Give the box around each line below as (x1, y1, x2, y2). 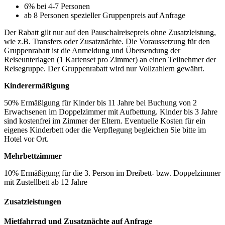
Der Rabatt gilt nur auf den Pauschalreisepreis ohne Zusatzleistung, (4, 28, 216, 37)
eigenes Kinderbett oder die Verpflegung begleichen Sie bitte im (4, 125, 206, 134)
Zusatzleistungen (4, 197, 61, 206)
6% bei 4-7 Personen (24, 2, 90, 11)
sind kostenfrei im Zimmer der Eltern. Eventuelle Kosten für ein (4, 116, 205, 125)
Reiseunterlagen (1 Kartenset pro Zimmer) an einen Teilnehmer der (4, 55, 216, 64)
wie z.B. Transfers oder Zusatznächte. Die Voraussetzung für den (4, 37, 210, 46)
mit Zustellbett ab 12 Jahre (4, 177, 87, 186)
